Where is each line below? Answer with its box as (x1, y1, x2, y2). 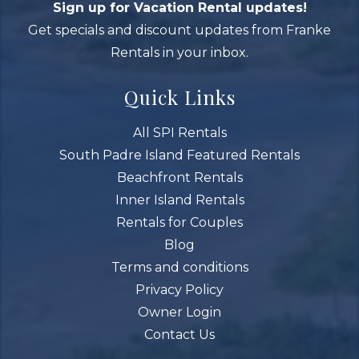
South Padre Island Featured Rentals (59, 147, 300, 163)
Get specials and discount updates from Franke (28, 22, 331, 38)
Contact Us (144, 326, 215, 342)
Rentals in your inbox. (111, 44, 248, 60)
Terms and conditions (111, 259, 248, 275)
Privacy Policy (135, 281, 224, 297)
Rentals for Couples (116, 214, 243, 230)
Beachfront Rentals (116, 169, 243, 185)
